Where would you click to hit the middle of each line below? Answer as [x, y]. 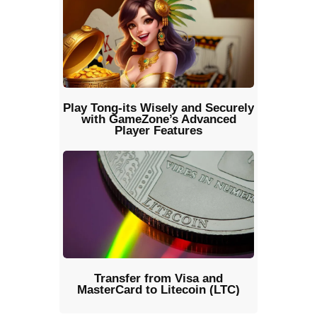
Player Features [158, 130]
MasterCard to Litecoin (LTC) [158, 289]
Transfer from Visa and [158, 278]
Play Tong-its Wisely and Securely [158, 108]
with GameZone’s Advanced [158, 119]
